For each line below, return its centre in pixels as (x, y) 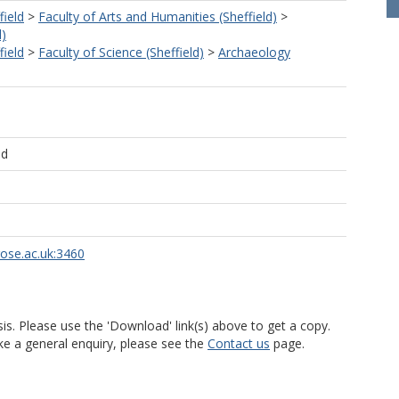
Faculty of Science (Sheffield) (121, 52)
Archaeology (254, 52)
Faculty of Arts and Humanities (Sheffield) (158, 16)
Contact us (239, 343)
